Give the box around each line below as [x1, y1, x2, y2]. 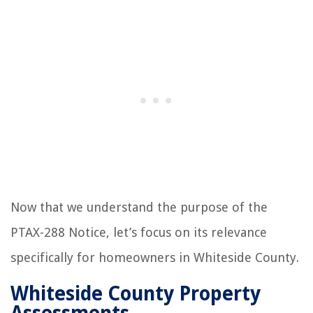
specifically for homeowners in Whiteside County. [10, 249, 299, 265]
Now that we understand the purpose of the [10, 199, 268, 214]
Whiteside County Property [10, 282, 261, 305]
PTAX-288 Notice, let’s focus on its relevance [10, 224, 267, 240]
